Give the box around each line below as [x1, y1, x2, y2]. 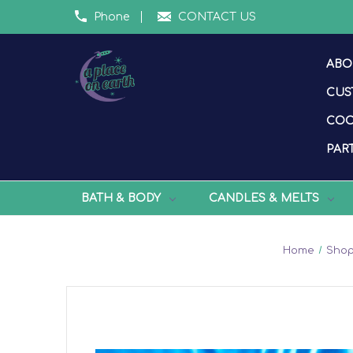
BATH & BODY [80, 191, 161, 204]
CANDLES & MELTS [208, 191, 319, 204]
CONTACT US [177, 10, 256, 23]
